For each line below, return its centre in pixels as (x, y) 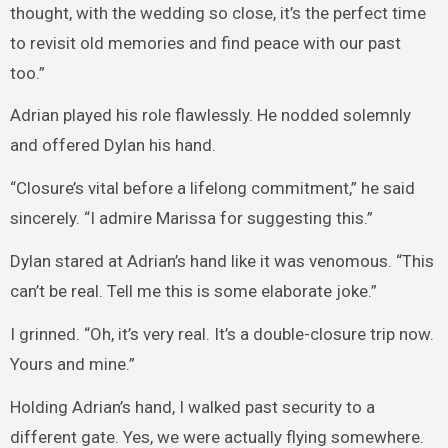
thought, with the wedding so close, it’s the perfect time (217, 12)
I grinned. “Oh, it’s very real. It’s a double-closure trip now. (221, 333)
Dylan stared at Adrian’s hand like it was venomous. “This (221, 260)
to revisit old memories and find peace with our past (205, 42)
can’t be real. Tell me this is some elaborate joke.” (193, 290)
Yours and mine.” (72, 363)
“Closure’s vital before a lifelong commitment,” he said (212, 188)
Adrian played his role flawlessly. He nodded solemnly (210, 115)
